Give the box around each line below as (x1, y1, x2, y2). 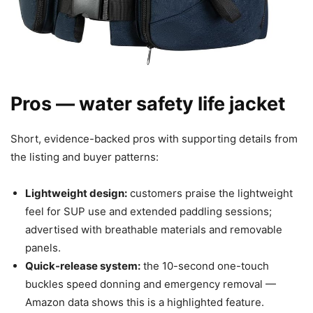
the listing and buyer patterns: (10, 150, 159, 163)
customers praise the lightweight (127, 186, 293, 200)
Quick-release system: (25, 259, 140, 272)
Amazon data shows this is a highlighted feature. (25, 295, 264, 309)
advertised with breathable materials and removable (25, 222, 282, 236)
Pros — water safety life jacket (10, 92, 285, 115)
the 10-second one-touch (140, 259, 269, 272)
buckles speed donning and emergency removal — (25, 277, 276, 291)
